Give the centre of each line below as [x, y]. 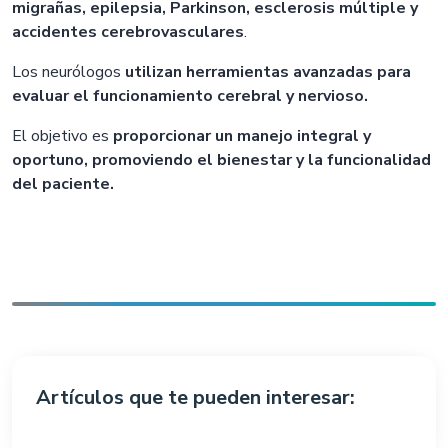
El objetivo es [62, 136]
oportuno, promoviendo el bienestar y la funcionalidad [221, 160]
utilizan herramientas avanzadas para [268, 72]
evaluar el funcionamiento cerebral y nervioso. [190, 96]
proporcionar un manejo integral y [242, 136]
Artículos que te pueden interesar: [195, 397]
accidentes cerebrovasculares [128, 32]
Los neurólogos [68, 72]
